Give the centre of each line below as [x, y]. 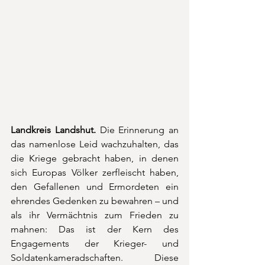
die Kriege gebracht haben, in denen [95, 158]
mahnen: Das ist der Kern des [95, 229]
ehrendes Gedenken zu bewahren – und [95, 201]
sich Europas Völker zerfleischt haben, [95, 172]
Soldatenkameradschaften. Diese [95, 257]
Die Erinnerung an [139, 130]
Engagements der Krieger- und [95, 243]
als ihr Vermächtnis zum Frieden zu [95, 215]
